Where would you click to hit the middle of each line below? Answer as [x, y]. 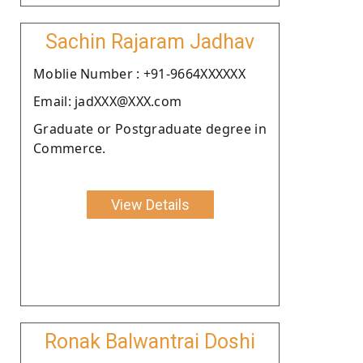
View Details [150, 204]
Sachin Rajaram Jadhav [150, 41]
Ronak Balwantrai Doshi [150, 341]
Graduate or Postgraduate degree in [150, 128]
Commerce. [70, 148]
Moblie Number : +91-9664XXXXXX [139, 73]
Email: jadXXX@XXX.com [108, 101]
